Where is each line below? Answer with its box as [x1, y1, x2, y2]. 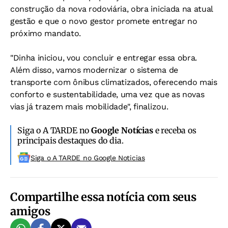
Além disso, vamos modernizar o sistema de [10, 65, 178, 75]
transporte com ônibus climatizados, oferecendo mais [10, 77, 217, 87]
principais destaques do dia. [17, 135, 124, 146]
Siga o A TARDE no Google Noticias [31, 153, 145, 162]
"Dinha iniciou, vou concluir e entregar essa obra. [10, 52, 197, 63]
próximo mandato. [10, 28, 81, 38]
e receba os [153, 125, 196, 135]
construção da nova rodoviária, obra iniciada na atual [10, 4, 213, 14]
